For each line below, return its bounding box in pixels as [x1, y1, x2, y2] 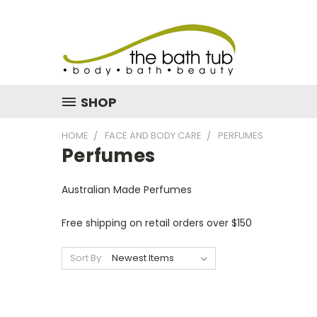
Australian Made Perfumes [62, 183, 192, 197]
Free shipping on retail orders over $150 [62, 216, 252, 230]
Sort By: [69, 251, 103, 265]
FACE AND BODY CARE [105, 129, 202, 142]
